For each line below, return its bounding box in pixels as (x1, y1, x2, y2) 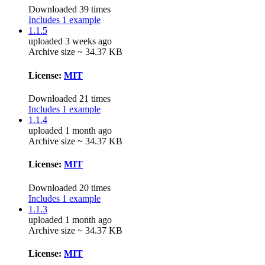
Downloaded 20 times (28, 182, 111, 193)
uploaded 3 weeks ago (28, 36, 112, 47)
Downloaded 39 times (28, 4, 111, 15)
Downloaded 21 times (28, 93, 111, 104)
